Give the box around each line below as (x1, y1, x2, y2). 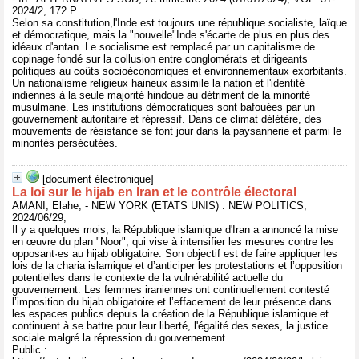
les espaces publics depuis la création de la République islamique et (12, 308, 329, 320)
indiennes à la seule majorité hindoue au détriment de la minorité (12, 89, 310, 101)
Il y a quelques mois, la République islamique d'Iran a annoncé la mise (12, 224, 338, 236)
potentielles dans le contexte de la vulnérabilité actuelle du (12, 272, 283, 284)
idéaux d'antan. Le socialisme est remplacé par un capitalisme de (12, 41, 315, 53)
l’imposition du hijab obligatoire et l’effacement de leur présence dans (12, 296, 332, 308)
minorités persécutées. (12, 137, 118, 149)
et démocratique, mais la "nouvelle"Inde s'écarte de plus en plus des (12, 29, 329, 41)
